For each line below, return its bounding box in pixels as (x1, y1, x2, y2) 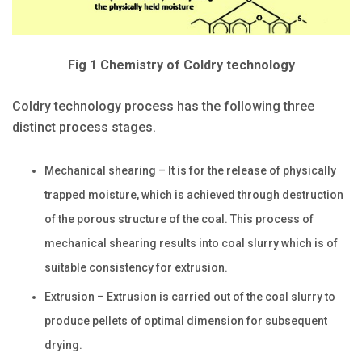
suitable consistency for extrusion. (44, 260, 228, 274)
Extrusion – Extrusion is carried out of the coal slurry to (44, 289, 335, 303)
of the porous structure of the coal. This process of (44, 212, 314, 225)
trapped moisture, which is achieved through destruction (44, 187, 343, 201)
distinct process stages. (12, 119, 156, 135)
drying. (44, 338, 82, 351)
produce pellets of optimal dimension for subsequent (44, 314, 327, 327)
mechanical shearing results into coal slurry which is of (44, 236, 338, 250)
